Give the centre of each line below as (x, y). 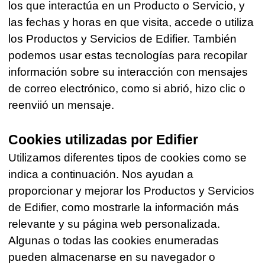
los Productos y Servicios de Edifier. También (123, 39)
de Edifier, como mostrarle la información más (124, 208)
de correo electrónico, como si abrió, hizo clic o (127, 89)
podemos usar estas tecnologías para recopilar (128, 56)
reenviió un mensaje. (62, 105)
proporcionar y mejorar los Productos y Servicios (132, 191)
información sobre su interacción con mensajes (128, 72)
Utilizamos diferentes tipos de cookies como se (128, 158)
